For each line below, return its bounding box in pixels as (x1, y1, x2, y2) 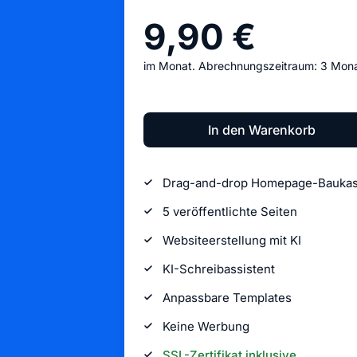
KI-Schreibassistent (163, 261, 275, 277)
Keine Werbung (163, 319, 249, 334)
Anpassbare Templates (163, 290, 292, 305)
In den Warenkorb (207, 122, 316, 138)
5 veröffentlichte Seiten (163, 204, 297, 219)
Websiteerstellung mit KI (163, 233, 301, 248)
